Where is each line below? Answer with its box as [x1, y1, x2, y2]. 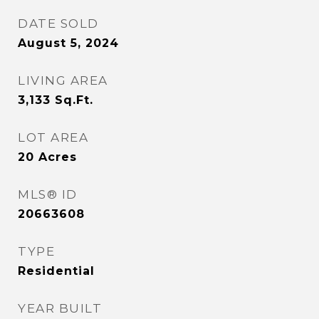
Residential [18, 264, 95, 278]
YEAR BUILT [18, 301, 102, 315]
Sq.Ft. [55, 93, 93, 107]
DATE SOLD [18, 16, 99, 31]
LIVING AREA [18, 73, 108, 88]
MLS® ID [18, 187, 78, 202]
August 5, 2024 [18, 36, 119, 50]
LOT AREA [18, 130, 88, 145]
